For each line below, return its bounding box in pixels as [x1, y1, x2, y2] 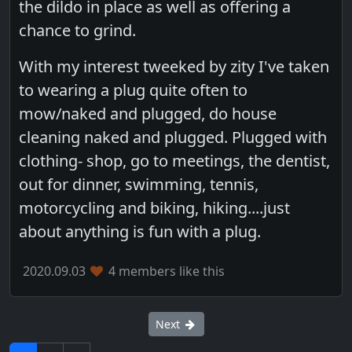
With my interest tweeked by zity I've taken [19, 55, 330, 77]
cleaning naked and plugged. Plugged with [19, 126, 328, 148]
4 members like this [104, 262, 225, 280]
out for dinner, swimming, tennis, [19, 173, 259, 195]
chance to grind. [19, 19, 137, 41]
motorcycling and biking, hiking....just [19, 196, 291, 218]
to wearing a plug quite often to [19, 79, 248, 101]
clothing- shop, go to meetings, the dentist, [19, 149, 331, 171]
